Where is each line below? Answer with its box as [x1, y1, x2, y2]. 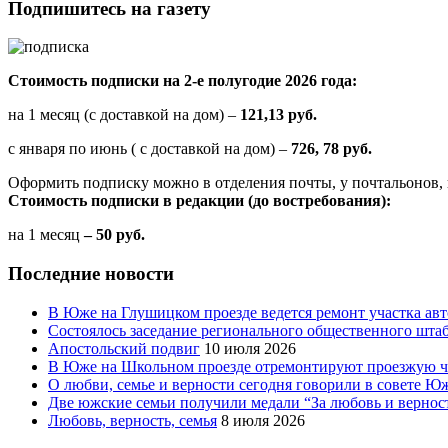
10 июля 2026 [204, 339, 296, 357]
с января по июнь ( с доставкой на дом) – [8, 140, 291, 158]
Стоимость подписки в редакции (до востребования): [8, 192, 391, 210]
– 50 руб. [80, 226, 145, 244]
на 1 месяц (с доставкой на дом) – [8, 106, 240, 124]
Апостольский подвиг [48, 339, 200, 357]
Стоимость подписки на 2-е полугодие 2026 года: [8, 72, 357, 90]
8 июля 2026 [221, 411, 305, 429]
